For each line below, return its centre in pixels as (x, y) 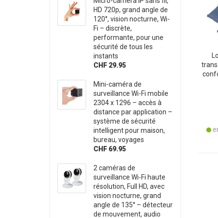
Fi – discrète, (113, 28)
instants (106, 56)
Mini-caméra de (118, 84)
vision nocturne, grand (127, 195)
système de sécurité (125, 121)
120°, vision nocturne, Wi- (132, 19)
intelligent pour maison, (129, 130)
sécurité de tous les (123, 46)
